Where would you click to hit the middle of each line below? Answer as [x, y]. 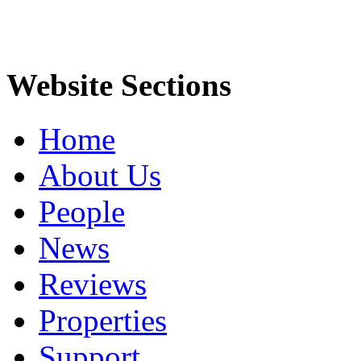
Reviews [93, 284]
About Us [100, 175]
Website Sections [119, 85]
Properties [103, 320]
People [82, 211]
